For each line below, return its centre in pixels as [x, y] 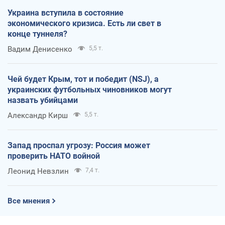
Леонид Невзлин [38, 172]
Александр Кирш [38, 116]
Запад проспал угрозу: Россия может [79, 146]
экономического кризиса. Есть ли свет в [84, 24]
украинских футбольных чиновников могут [90, 90]
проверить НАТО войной [54, 156]
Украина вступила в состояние [66, 13]
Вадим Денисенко [40, 49]
